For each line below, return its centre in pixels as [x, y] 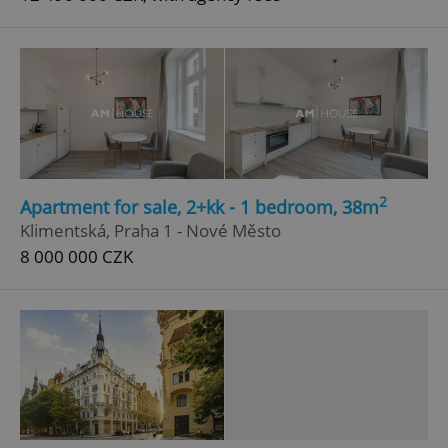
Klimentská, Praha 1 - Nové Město [150, 230]
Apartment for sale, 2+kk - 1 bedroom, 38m [199, 206]
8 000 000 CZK [76, 256]
